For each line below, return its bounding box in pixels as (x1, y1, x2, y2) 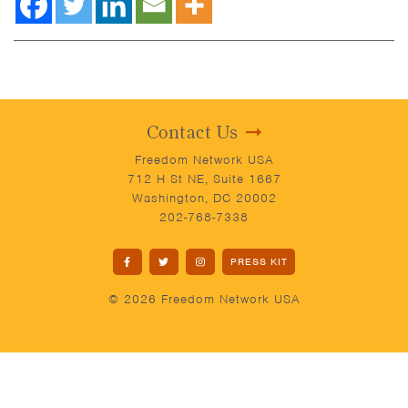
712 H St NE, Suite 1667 (127, 171, 281, 187)
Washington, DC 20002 (131, 190, 277, 206)
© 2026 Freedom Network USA (107, 291, 301, 307)
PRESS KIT (229, 254, 288, 268)
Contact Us (146, 121, 239, 143)
